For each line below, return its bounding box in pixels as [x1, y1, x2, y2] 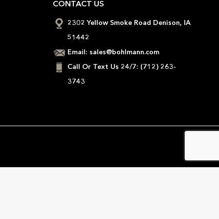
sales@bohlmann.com [89, 49, 160, 56]
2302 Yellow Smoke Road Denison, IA [67, 20, 191, 26]
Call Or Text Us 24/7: [67, 64, 139, 70]
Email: [67, 49, 90, 56]
